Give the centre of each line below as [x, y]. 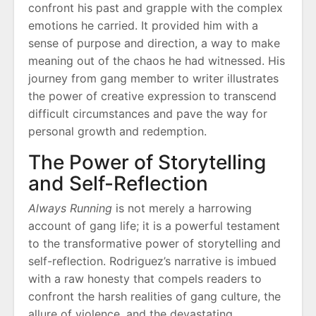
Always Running [70, 208]
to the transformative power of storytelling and [154, 244]
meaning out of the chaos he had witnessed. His [157, 61]
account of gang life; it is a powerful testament [154, 226]
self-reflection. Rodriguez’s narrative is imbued [152, 261]
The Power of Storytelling [147, 163]
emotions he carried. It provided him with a [143, 26]
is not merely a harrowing [182, 208]
